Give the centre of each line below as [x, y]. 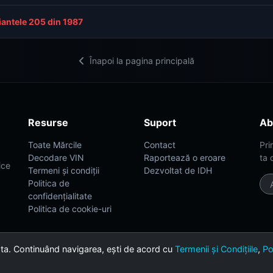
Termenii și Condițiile [216, 249]
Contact [160, 145]
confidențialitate [60, 196]
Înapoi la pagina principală [140, 60]
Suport [160, 122]
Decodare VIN [56, 158]
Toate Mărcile [55, 145]
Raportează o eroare [185, 158]
